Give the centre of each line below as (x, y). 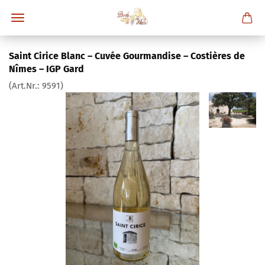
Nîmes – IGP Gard (46, 69)
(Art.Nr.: (25, 86)
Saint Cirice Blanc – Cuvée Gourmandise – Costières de (127, 56)
